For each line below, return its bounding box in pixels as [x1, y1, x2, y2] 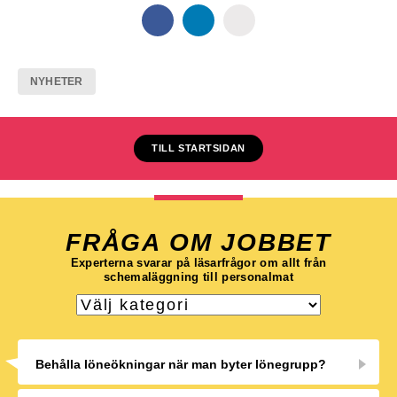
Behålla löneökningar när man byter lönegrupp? [35, 357, 326, 371]
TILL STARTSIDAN [152, 143, 245, 153]
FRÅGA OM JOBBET [66, 229, 331, 256]
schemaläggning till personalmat [103, 270, 294, 284]
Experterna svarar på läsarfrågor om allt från [70, 256, 327, 269]
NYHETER [30, 75, 83, 88]
